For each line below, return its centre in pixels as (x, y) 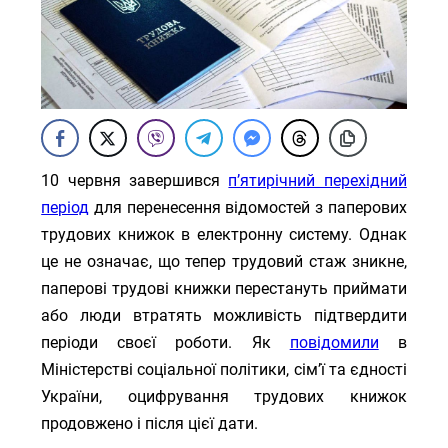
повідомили (334, 342)
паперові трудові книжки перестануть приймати (224, 288)
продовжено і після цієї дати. (150, 423)
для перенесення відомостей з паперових (248, 207)
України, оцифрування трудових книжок (224, 396)
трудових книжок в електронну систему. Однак (224, 234)
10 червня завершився (135, 180)
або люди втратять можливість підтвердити (224, 315)
